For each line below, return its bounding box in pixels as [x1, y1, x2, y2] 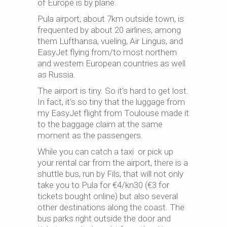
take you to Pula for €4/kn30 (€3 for [37, 180, 169, 190]
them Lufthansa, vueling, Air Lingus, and [37, 36, 183, 46]
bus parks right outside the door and [37, 213, 171, 223]
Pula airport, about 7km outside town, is [37, 14, 184, 24]
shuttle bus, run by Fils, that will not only [37, 169, 183, 179]
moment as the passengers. [37, 130, 143, 140]
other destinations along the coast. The [37, 202, 184, 212]
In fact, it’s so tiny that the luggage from [37, 97, 185, 107]
